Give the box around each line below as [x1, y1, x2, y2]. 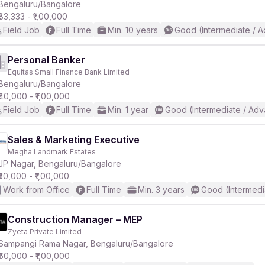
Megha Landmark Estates [8, 147, 96, 156]
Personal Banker [8, 54, 85, 66]
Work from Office [3, 185, 70, 195]
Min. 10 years [108, 25, 158, 35]
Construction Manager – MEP [8, 214, 143, 225]
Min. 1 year [108, 105, 148, 115]
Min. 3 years [138, 185, 185, 195]
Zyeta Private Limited [8, 227, 82, 236]
